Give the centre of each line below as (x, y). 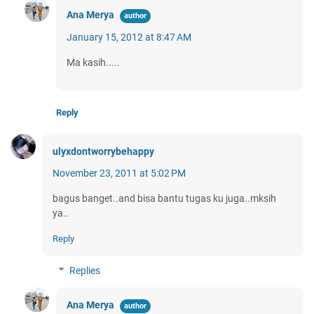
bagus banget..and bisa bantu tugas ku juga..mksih (164, 199)
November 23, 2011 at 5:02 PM (119, 173)
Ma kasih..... (93, 63)
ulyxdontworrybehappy (103, 152)
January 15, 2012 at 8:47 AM (129, 37)
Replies (85, 271)
